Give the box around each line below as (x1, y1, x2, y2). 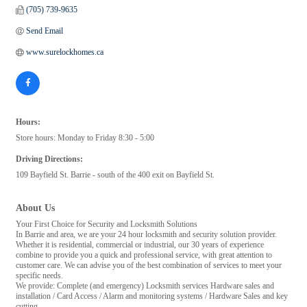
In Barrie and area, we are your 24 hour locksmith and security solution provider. (16, 230, 277, 240)
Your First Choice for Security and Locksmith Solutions (16, 219, 197, 230)
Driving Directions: (16, 154, 83, 164)
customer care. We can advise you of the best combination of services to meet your (16, 260, 282, 271)
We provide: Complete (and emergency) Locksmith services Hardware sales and (16, 281, 274, 291)
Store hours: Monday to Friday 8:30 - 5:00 (16, 133, 154, 143)
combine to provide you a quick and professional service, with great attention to (16, 250, 272, 260)
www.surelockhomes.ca (26, 47, 103, 58)
